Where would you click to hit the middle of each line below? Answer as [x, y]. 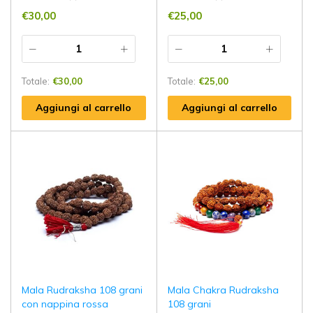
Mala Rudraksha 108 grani [82, 290]
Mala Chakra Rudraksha [223, 290]
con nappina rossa [65, 304]
